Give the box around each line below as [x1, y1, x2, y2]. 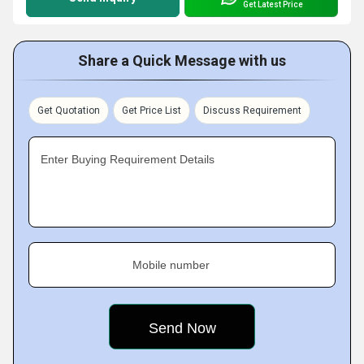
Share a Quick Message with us [78, 52, 286, 69]
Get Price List [122, 105, 181, 116]
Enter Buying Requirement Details [41, 153, 214, 166]
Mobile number [132, 258, 210, 271]
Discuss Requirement [203, 105, 301, 116]
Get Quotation [37, 105, 100, 116]
